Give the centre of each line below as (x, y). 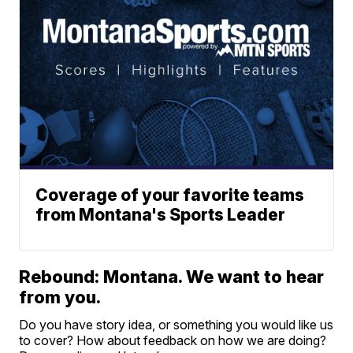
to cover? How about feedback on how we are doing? (173, 340)
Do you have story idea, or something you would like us (176, 324)
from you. (60, 297)
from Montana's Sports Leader (161, 214)
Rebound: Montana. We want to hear (172, 276)
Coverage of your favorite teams (170, 195)
